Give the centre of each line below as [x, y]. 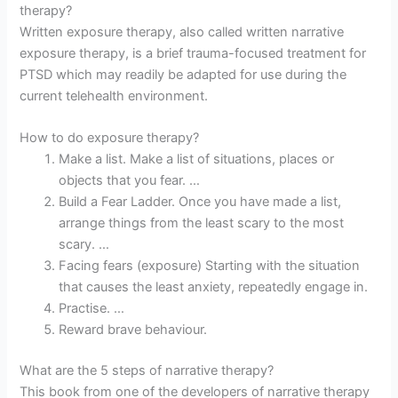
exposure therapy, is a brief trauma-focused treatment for [193, 53]
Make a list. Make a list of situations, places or [197, 159]
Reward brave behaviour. [133, 330]
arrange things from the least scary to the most [202, 223]
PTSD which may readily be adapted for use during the [183, 74]
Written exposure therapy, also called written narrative [182, 32]
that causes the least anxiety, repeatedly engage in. [214, 287]
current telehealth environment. [114, 96]
